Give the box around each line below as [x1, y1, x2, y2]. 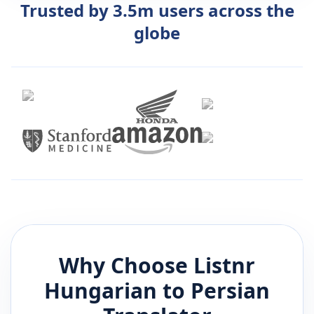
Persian [191, 276, 270, 306]
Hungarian [44, 276, 157, 306]
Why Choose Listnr [59, 251, 255, 280]
